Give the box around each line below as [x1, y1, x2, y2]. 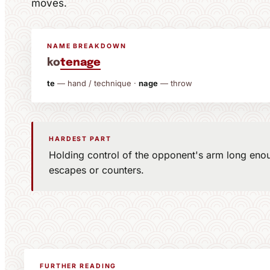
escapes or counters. [49, 164, 144, 176]
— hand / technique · [55, 78, 139, 88]
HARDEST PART [49, 135, 111, 143]
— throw [158, 78, 192, 88]
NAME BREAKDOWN [47, 42, 127, 50]
